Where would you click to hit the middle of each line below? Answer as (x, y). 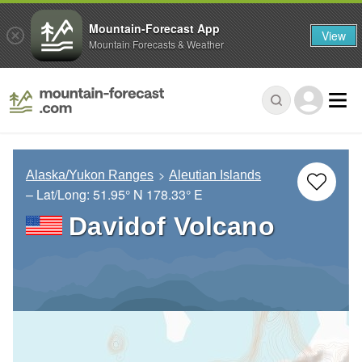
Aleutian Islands (215, 175)
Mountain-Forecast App (154, 28)
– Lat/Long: (59, 195)
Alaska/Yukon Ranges (90, 175)
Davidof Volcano (172, 227)
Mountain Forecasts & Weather (156, 44)
